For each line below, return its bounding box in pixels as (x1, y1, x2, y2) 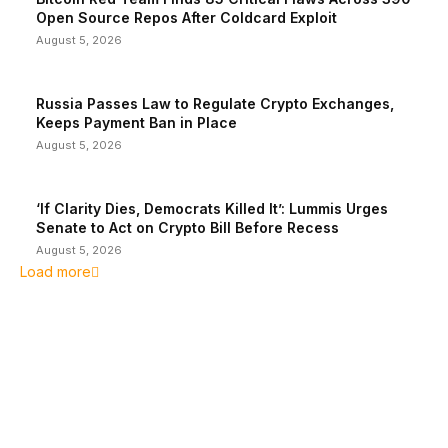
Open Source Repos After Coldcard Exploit (36, 9, 337, 26)
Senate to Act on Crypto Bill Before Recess (36, 219, 339, 236)
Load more (20, 263, 91, 280)
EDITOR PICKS (20, 389, 145, 410)
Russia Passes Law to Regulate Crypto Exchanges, (36, 95, 394, 112)
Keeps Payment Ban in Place (36, 114, 237, 131)
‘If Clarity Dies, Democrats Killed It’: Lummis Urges (36, 200, 388, 217)
